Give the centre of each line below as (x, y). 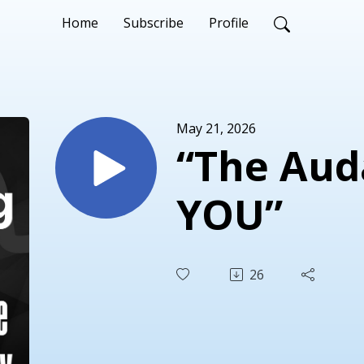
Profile (229, 23)
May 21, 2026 (216, 128)
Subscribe (154, 23)
